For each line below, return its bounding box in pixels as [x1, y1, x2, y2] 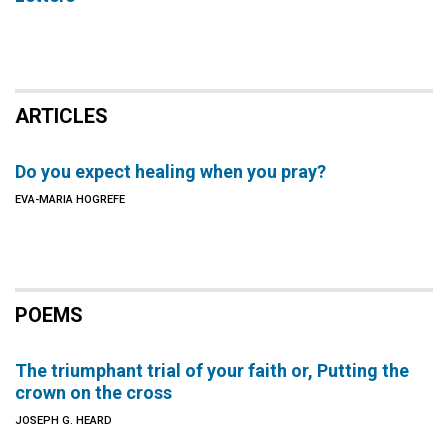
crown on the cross [15, 382, 172, 403]
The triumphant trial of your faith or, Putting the [15, 360, 409, 381]
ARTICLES [15, 104, 108, 128]
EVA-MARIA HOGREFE [15, 193, 125, 206]
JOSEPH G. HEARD [15, 414, 112, 427]
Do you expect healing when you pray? [15, 161, 326, 182]
